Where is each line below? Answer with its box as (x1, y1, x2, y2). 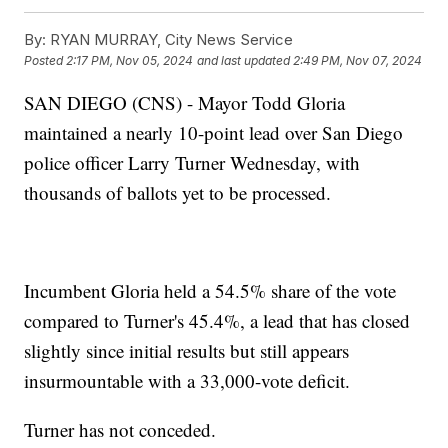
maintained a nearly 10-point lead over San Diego (24, 119, 404, 145)
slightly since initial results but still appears (24, 337, 350, 363)
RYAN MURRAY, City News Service (46, 29, 294, 49)
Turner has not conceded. (24, 416, 217, 442)
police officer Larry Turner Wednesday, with (24, 149, 361, 175)
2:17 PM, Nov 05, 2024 (66, 53, 194, 69)
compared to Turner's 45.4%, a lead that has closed (24, 307, 411, 333)
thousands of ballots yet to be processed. (24, 179, 332, 205)
